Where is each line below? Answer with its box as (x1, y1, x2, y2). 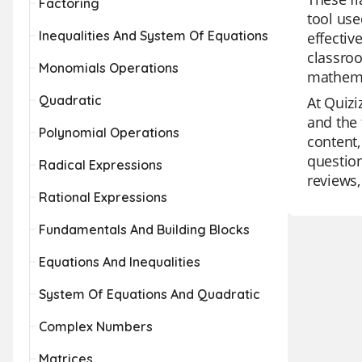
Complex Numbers (39, 318, 153, 335)
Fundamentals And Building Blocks (39, 221, 250, 238)
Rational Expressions (39, 189, 167, 205)
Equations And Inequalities (39, 254, 200, 270)
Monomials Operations (39, 60, 179, 76)
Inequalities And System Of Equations (39, 27, 268, 44)
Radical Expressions (39, 157, 162, 173)
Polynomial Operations (39, 124, 179, 141)
